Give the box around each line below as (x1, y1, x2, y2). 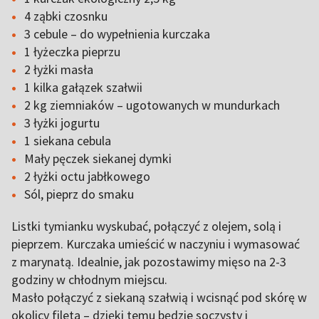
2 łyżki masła (24, 61, 96, 78)
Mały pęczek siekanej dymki (24, 150, 174, 167)
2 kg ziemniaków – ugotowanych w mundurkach (24, 97, 283, 113)
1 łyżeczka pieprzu (24, 43, 123, 60)
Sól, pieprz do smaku (24, 186, 137, 202)
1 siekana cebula (24, 132, 114, 149)
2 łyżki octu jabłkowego (24, 168, 153, 184)
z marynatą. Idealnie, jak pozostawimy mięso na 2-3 (11, 253, 286, 270)
